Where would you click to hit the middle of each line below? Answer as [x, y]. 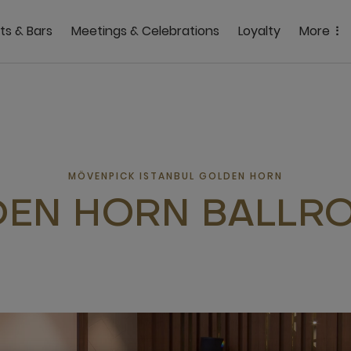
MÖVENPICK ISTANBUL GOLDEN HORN [175, 176]
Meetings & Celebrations [146, 31]
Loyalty [260, 31]
